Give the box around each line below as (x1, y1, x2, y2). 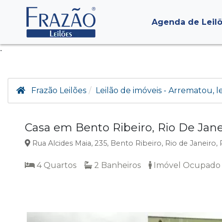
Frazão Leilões (31, 86, 86, 95)
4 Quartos (35, 161, 76, 170)
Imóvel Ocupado (152, 161, 221, 170)
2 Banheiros (92, 161, 141, 170)
